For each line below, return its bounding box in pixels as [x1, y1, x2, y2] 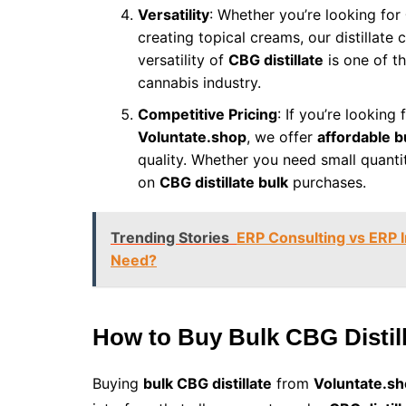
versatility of [138, 51, 228, 70]
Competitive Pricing [138, 105, 277, 124]
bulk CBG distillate [143, 374, 272, 393]
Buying [92, 374, 143, 393]
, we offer [246, 128, 317, 147]
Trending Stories [111, 228, 229, 247]
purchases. [288, 173, 366, 192]
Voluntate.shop [138, 128, 246, 147]
